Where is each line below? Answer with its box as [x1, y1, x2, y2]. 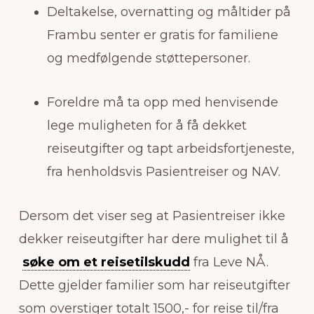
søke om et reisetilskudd [22, 254, 190, 270]
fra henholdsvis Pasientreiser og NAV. [46, 163, 280, 179]
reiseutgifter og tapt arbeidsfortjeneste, [46, 140, 294, 156]
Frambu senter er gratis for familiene [46, 27, 278, 43]
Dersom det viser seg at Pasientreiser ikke [18, 207, 285, 224]
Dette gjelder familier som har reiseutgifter [18, 277, 290, 293]
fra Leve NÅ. [189, 254, 268, 270]
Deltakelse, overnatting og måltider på [46, 4, 291, 20]
